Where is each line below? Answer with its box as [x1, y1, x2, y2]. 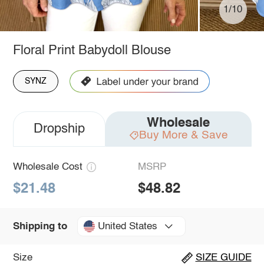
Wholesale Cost [12, 161, 82, 172]
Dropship [33, 122, 85, 136]
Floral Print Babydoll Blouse [12, 44, 171, 57]
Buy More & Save [138, 129, 228, 141]
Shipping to [12, 221, 67, 232]
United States [97, 221, 157, 232]
